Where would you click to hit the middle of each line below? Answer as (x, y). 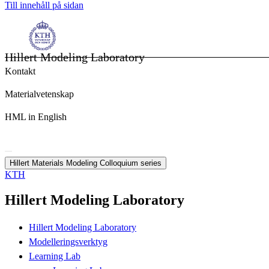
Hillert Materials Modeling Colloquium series (86, 163)
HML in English (36, 117)
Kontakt (20, 71)
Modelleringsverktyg (68, 242)
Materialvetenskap (39, 94)
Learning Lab (55, 256)
